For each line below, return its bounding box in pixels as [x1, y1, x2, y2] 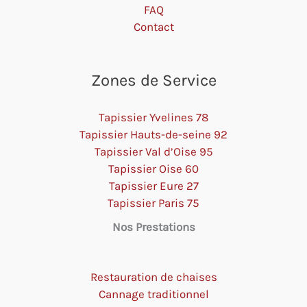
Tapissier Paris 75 [108, 196, 199, 210]
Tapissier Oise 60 [108, 162, 199, 176]
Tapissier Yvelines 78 [99, 110, 208, 125]
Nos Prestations [112, 220, 195, 234]
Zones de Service [90, 71, 217, 90]
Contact [133, 19, 174, 34]
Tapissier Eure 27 [108, 179, 199, 193]
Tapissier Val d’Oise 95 [94, 145, 213, 159]
